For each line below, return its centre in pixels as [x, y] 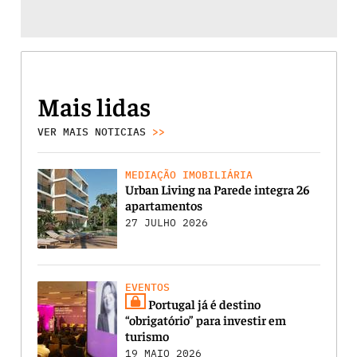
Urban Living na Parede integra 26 [217, 189]
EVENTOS [147, 288]
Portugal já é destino [203, 304]
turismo [147, 336]
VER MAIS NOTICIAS [94, 132]
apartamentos [163, 205]
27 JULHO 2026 [166, 223]
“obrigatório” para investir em [205, 320]
